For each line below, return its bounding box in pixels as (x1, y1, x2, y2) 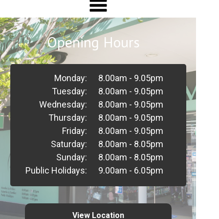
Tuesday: (51, 86, 87, 96)
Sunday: (56, 152, 87, 162)
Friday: (62, 126, 87, 136)
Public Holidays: (25, 165, 87, 175)
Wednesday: (39, 99, 87, 109)
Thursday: (48, 112, 87, 123)
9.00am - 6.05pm (98, 165, 163, 175)
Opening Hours (46, 32, 140, 51)
